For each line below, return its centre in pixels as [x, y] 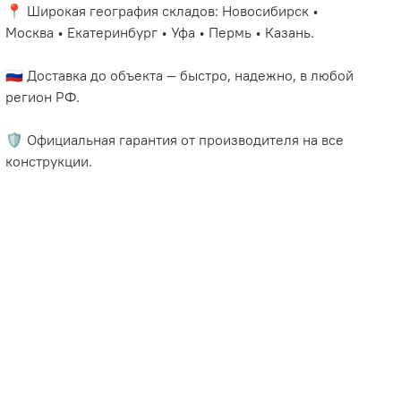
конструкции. [49, 161]
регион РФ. [43, 96]
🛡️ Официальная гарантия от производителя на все [175, 139]
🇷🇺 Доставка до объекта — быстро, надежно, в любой [180, 75]
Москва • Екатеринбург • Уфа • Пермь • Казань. [160, 32]
